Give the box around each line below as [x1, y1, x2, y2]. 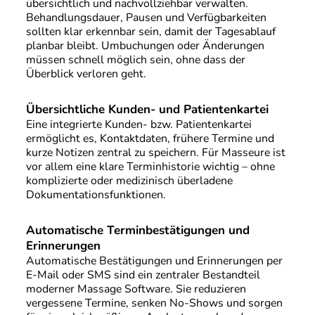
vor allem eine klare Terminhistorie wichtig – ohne [25, 158, 275, 174]
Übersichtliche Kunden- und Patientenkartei [25, 101, 269, 117]
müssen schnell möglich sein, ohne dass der [25, 52, 245, 68]
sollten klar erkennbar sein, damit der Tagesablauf [25, 24, 276, 40]
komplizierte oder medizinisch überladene [25, 172, 233, 188]
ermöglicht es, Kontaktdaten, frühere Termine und [25, 130, 274, 146]
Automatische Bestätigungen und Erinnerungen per [25, 252, 283, 269]
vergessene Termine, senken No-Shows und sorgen [25, 295, 283, 311]
